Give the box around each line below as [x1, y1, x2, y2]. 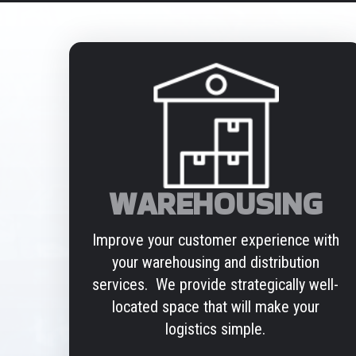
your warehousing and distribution [111, 253, 319, 273]
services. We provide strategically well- [92, 275, 339, 295]
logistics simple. [165, 319, 266, 339]
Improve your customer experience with [91, 230, 339, 250]
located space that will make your [111, 297, 319, 317]
